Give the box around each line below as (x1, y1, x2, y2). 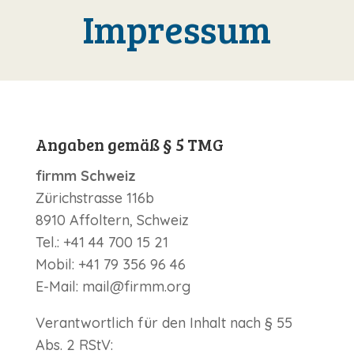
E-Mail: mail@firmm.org (35, 277, 190, 296)
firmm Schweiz (35, 167, 136, 186)
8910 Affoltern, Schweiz (35, 211, 189, 230)
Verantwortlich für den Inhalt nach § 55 (35, 314, 292, 333)
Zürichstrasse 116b (35, 189, 154, 208)
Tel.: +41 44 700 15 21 (35, 233, 168, 252)
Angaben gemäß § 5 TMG (35, 133, 224, 156)
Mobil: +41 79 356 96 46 (35, 255, 186, 274)
